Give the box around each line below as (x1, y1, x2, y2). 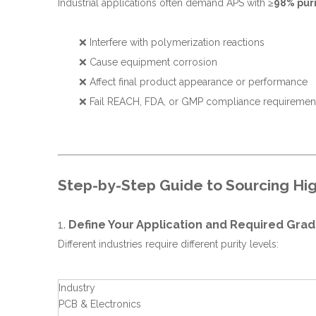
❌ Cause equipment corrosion (79, 56, 217, 68)
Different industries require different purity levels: (58, 238, 279, 250)
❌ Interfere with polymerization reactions (79, 37, 265, 48)
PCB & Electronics (59, 298, 141, 310)
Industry (59, 282, 95, 293)
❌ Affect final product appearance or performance (79, 76, 308, 87)
